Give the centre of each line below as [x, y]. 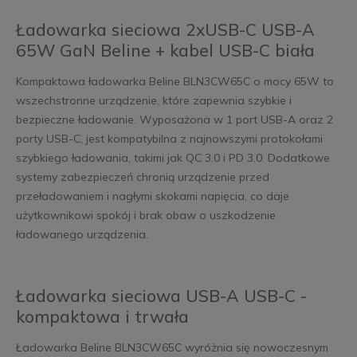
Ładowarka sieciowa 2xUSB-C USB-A [165, 30]
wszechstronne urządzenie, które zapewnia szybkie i [153, 101]
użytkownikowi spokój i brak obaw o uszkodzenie [145, 216]
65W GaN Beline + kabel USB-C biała [165, 51]
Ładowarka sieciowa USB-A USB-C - [161, 296]
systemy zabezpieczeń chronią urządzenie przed [142, 177]
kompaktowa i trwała [102, 317]
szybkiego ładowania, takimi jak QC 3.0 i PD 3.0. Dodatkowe [173, 158]
